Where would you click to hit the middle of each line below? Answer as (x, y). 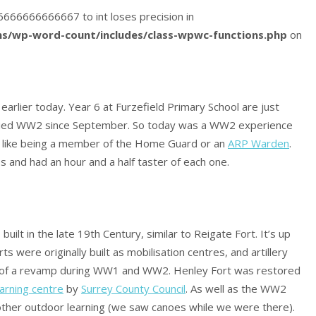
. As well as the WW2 (236, 289)
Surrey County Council (133, 289)
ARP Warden (259, 144)
